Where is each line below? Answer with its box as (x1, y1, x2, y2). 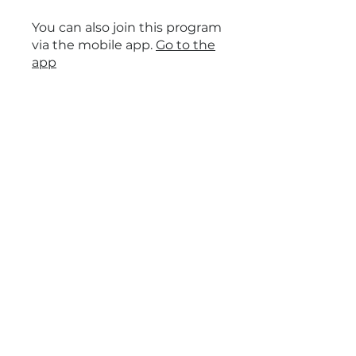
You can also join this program (32, 20, 222, 35)
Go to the (156, 37, 215, 52)
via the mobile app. (32, 37, 153, 52)
